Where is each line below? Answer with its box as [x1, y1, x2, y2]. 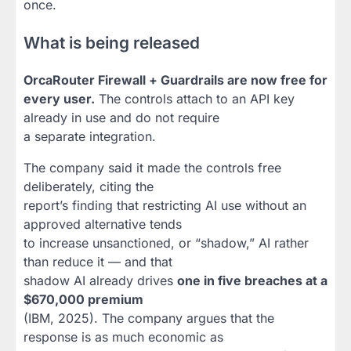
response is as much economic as [24, 329, 223, 346]
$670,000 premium [24, 291, 143, 308]
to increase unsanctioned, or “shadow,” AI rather [24, 235, 309, 251]
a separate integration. [24, 128, 156, 145]
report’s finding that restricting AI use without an [24, 197, 306, 214]
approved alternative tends [24, 216, 182, 233]
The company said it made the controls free [24, 160, 281, 176]
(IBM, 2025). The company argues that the [24, 310, 274, 327]
